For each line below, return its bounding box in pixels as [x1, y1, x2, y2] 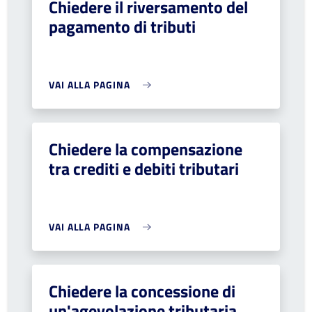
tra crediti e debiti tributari [49, 156, 239, 181]
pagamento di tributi [49, 14, 196, 39]
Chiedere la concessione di [49, 279, 235, 304]
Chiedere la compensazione [49, 136, 242, 162]
